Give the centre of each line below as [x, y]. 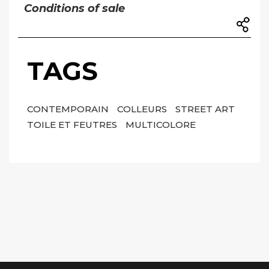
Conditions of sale [74, 9]
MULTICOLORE [161, 125]
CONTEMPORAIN [69, 109]
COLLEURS [143, 109]
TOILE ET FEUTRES [73, 125]
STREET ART [205, 109]
